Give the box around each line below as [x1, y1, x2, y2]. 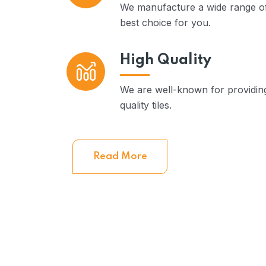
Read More [93, 151, 147, 161]
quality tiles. [120, 99, 172, 111]
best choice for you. [120, 17, 211, 28]
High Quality [120, 53, 211, 68]
